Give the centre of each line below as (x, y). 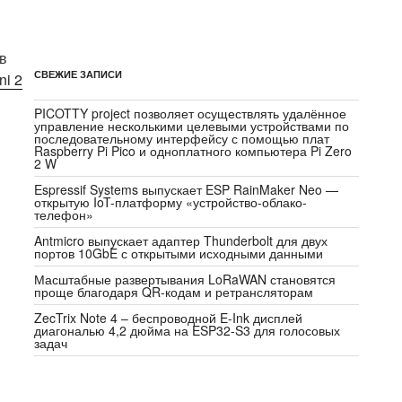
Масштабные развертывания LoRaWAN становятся (185, 280)
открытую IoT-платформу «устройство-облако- (171, 202)
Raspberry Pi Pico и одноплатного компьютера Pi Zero (193, 151)
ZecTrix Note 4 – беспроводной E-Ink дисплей (169, 318)
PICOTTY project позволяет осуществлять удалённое (191, 114)
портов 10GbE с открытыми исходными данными (179, 253)
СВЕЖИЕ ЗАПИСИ (79, 74)
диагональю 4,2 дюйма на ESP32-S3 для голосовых (188, 331)
